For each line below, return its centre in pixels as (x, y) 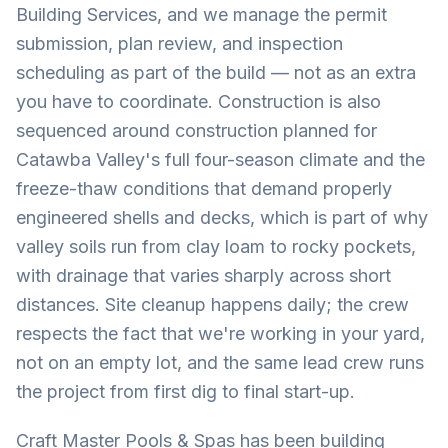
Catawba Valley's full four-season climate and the (220, 159)
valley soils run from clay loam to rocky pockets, (216, 246)
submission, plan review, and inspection (179, 43)
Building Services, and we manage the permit (201, 14)
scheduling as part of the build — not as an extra (216, 72)
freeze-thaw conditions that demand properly (204, 188)
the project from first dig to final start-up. (185, 391)
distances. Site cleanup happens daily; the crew (212, 304)
